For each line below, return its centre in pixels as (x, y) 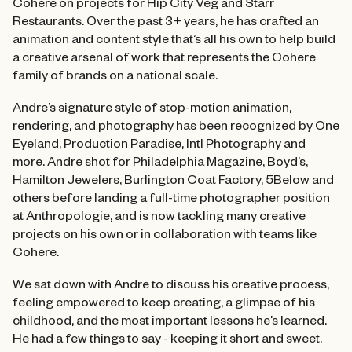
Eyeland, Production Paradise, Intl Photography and (159, 147)
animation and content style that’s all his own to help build (174, 42)
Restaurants (47, 24)
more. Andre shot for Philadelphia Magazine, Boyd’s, (160, 165)
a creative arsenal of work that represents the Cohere (164, 60)
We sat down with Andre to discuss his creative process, (171, 287)
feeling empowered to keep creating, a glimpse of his (164, 305)
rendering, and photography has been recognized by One (176, 128)
